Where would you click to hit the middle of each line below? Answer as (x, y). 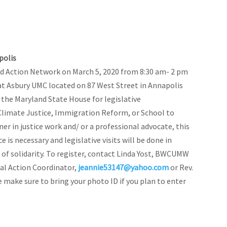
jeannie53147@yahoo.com (123, 167)
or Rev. (181, 167)
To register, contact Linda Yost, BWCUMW (118, 153)
